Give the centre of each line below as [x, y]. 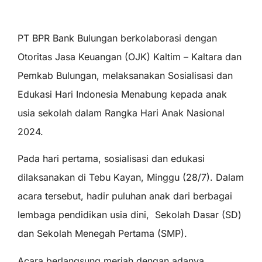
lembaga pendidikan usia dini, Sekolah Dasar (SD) [130, 215]
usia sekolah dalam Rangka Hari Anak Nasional [121, 113]
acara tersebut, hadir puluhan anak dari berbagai [125, 196]
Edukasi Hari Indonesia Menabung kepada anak [122, 94]
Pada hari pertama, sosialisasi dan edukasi [111, 159]
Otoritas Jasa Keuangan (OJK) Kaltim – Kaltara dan [130, 56]
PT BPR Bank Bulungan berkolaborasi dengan [117, 38]
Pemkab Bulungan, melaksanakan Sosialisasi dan [125, 75]
